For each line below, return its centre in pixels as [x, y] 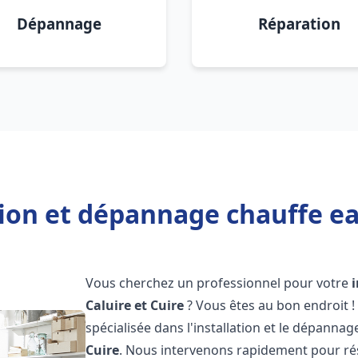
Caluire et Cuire [135, 305]
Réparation [299, 24]
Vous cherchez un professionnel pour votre [219, 283]
